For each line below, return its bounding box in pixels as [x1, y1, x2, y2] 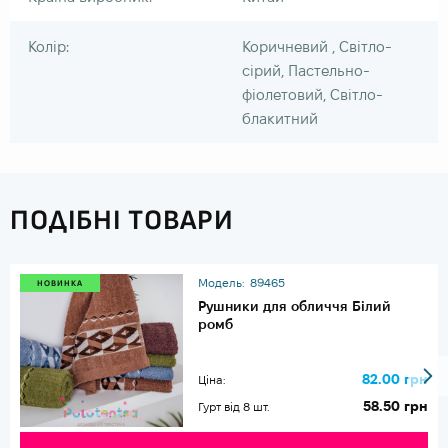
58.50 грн [363, 398, 428, 415]
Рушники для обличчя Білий [198, 297, 392, 314]
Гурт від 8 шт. [198, 400, 271, 414]
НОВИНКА [37, 278, 83, 288]
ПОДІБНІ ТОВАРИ [10, 203, 234, 237]
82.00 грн [362, 371, 428, 388]
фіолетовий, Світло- [242, 85, 383, 103]
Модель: [198, 275, 246, 289]
